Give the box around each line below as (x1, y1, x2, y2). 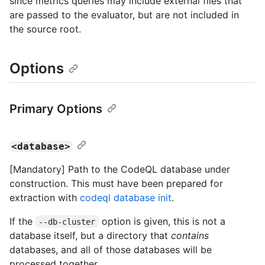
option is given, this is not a (98, 215, 228, 227)
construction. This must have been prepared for (9, 177, 223, 189)
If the (9, 215, 35, 227)
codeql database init (80, 191, 172, 203)
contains (171, 229, 209, 241)
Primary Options (9, 101, 102, 116)
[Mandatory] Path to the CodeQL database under (9, 163, 230, 175)
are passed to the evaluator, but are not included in (9, 9, 239, 21)
